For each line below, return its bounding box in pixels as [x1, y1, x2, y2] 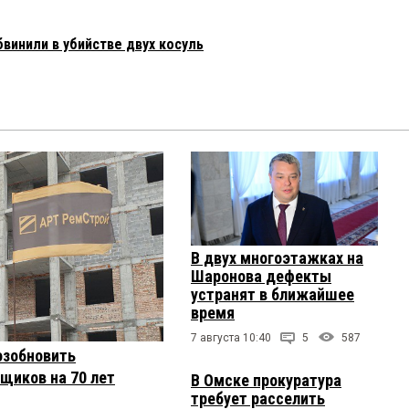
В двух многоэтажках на [191, 247, 363, 267]
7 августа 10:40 [191, 330, 271, 344]
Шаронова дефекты [191, 266, 331, 286]
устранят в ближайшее [191, 284, 354, 304]
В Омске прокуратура [191, 370, 341, 390]
